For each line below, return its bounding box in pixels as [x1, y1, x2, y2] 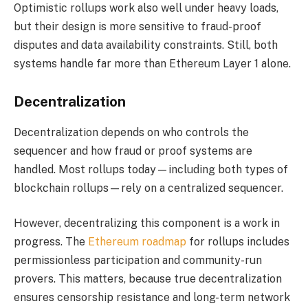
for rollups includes [186, 235, 289, 249]
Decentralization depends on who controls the [14, 125, 249, 139]
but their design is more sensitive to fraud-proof [14, 19, 261, 33]
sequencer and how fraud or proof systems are [14, 144, 252, 157]
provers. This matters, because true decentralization [14, 272, 282, 286]
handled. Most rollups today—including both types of [14, 162, 288, 176]
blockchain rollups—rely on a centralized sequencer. [14, 181, 283, 195]
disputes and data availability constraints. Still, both [14, 38, 278, 52]
